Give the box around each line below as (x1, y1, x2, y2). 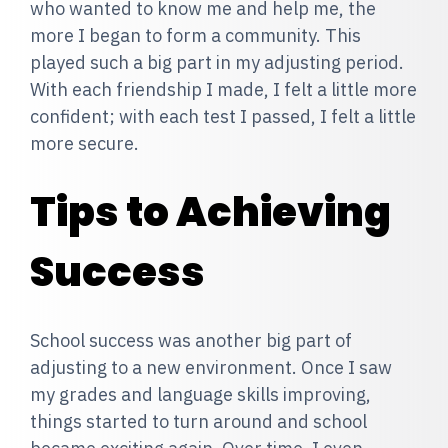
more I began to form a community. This (30, 24, 361, 47)
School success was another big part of (30, 329, 352, 352)
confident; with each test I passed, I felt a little (30, 105, 416, 128)
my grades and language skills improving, (30, 383, 371, 406)
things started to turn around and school (30, 410, 367, 433)
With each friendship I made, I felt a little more (30, 78, 417, 101)
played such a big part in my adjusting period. (30, 51, 404, 74)
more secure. (30, 132, 139, 155)
